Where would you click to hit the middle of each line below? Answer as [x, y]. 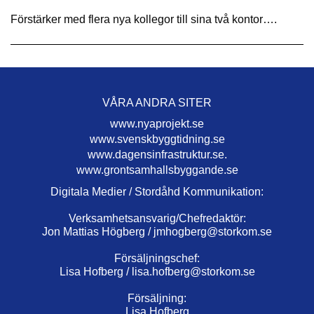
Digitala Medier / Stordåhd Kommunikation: [157, 191]
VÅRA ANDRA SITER [157, 102]
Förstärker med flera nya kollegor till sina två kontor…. [144, 19]
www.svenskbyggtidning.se [157, 139]
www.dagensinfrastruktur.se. [157, 154]
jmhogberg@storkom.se [213, 231]
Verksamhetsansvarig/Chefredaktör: [157, 218]
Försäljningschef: [157, 258]
